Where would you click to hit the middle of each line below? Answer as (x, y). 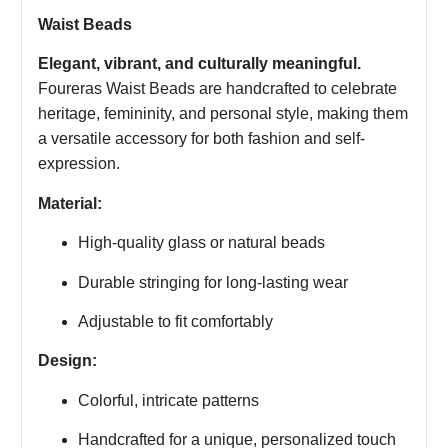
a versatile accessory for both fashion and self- (201, 139)
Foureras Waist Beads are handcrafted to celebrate (217, 89)
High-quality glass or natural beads (201, 243)
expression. (79, 164)
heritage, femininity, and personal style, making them (223, 114)
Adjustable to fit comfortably (175, 322)
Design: (67, 361)
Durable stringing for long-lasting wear (213, 282)
